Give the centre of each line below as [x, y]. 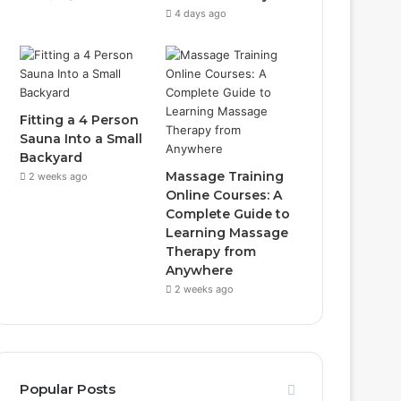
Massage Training [225, 176]
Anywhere [200, 270]
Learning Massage [227, 233]
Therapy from [211, 252]
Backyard [51, 158]
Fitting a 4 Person [80, 120]
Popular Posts [68, 389]
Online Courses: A [224, 195]
